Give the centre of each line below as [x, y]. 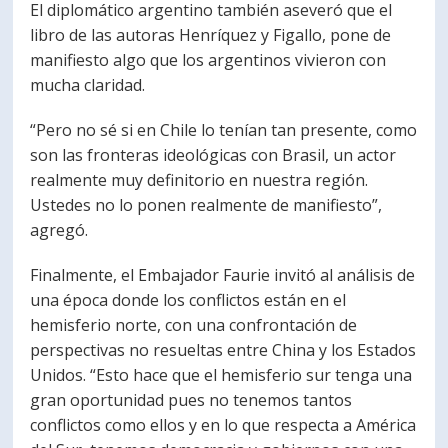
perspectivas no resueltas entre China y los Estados [223, 350]
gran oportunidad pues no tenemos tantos [191, 400]
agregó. [59, 230]
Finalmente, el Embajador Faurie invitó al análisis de [223, 275]
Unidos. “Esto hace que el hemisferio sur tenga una [221, 375]
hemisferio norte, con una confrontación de [194, 325]
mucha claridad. [88, 85]
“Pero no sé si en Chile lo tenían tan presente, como [224, 130]
